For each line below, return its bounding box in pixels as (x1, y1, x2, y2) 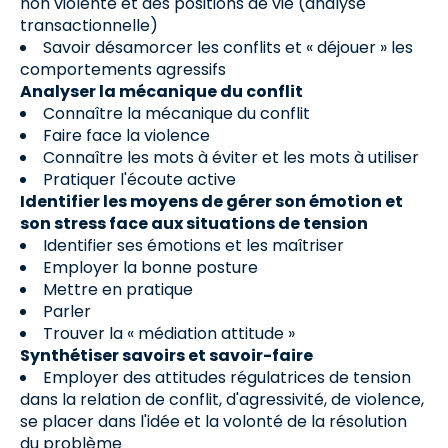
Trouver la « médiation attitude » (43, 322, 295, 345)
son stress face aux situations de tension (20, 212, 368, 235)
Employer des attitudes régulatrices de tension (43, 366, 411, 389)
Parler (43, 300, 91, 323)
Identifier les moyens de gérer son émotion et (20, 190, 403, 213)
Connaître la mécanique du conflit (43, 102, 310, 125)
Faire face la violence (43, 124, 210, 147)
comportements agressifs (20, 58, 226, 81)
